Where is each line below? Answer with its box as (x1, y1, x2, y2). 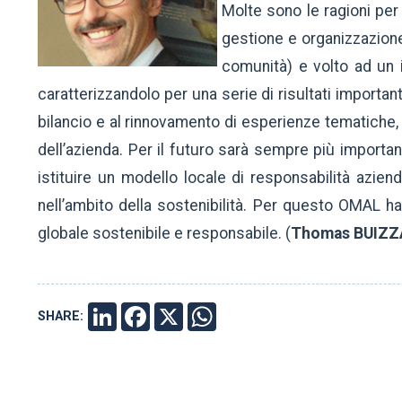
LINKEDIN (121, 309, 179, 325)
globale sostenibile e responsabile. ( (38, 224, 291, 243)
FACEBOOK (154, 309, 222, 325)
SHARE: (38, 309, 83, 325)
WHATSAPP (221, 309, 291, 325)
